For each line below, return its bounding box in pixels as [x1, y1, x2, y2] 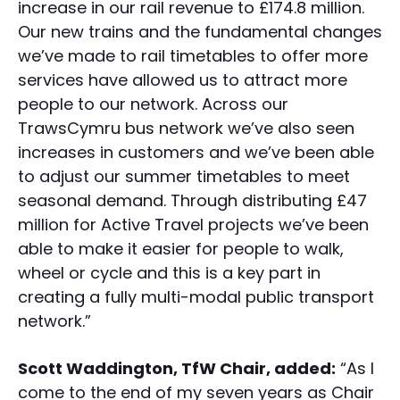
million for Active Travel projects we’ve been [18, 213, 369, 237]
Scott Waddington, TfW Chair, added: [18, 357, 336, 380]
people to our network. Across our [18, 93, 288, 116]
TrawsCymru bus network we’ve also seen [18, 117, 354, 140]
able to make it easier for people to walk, [18, 237, 344, 261]
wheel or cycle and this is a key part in [18, 262, 321, 285]
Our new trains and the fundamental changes [18, 21, 382, 44]
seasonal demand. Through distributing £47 [18, 189, 367, 212]
